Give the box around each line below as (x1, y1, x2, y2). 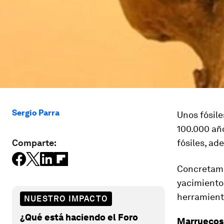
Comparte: (12, 137, 56, 148)
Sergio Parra (12, 108, 59, 117)
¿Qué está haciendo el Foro (20, 211, 138, 222)
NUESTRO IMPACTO (24, 193, 108, 203)
